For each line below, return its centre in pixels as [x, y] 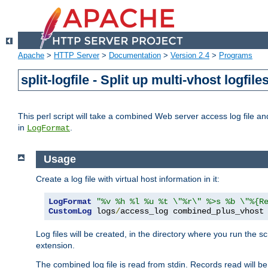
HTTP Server [77, 56]
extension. [55, 245]
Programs [236, 56]
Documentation [135, 56]
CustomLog [70, 211]
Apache [31, 56]
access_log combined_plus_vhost [192, 211]
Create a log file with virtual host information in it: [128, 179]
